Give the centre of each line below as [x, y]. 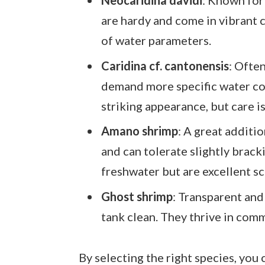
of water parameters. [156, 40]
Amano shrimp [139, 131]
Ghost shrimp [137, 197]
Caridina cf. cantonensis [165, 65]
